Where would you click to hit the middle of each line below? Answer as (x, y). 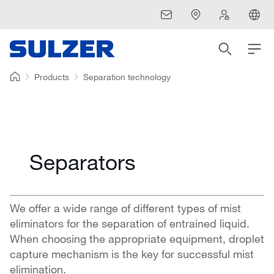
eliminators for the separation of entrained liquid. (130, 223)
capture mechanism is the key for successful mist (132, 254)
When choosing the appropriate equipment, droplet (137, 239)
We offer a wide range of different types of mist (125, 208)
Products (52, 77)
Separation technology (127, 77)
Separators (83, 161)
